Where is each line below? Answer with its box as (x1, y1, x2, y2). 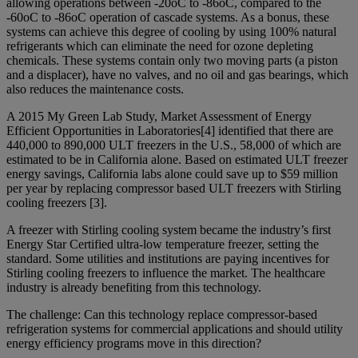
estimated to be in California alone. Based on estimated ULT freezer (6, 153, 348, 167)
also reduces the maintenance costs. (6, 82, 184, 97)
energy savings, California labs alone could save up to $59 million (6, 167, 338, 181)
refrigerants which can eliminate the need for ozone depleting (6, 39, 313, 54)
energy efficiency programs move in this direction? (6, 336, 261, 351)
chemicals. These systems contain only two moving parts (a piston (6, 54, 338, 68)
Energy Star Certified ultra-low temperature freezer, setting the (6, 237, 319, 252)
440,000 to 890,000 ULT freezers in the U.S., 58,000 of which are (6, 138, 341, 153)
